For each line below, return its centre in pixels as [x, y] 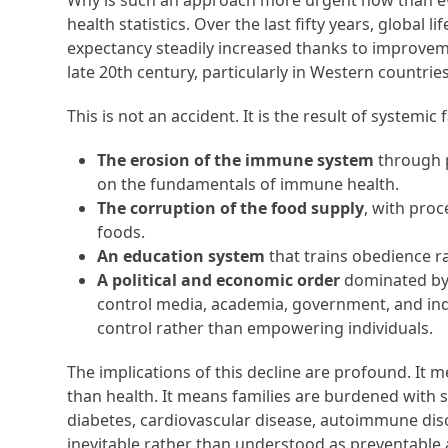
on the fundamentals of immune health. [248, 184]
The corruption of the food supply [231, 208]
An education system [181, 256]
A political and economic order [221, 280]
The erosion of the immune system [236, 160]
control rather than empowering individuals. [265, 328]
